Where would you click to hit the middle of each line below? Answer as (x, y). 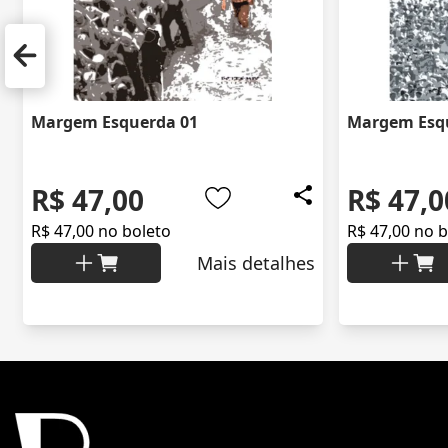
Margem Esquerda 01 (114, 122)
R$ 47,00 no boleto (101, 231)
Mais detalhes (256, 263)
